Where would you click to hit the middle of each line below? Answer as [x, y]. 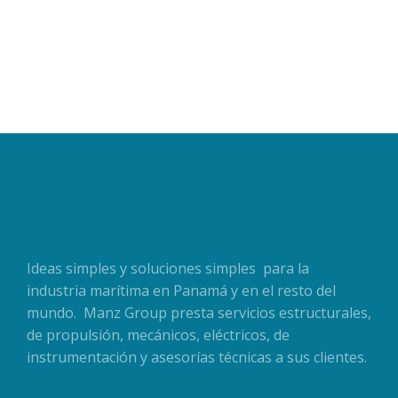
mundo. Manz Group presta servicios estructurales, [199, 313]
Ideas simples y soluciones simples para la [168, 269]
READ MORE [67, 38]
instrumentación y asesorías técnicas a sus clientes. [197, 358]
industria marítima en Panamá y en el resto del [181, 291]
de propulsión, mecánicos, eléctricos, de [158, 335]
